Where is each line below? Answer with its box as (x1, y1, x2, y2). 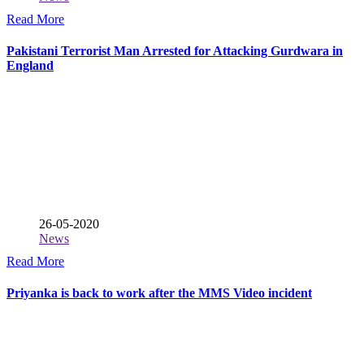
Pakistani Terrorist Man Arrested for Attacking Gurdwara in (6, 44, 343, 58)
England (6, 58, 54, 73)
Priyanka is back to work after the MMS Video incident (6, 285, 312, 300)
